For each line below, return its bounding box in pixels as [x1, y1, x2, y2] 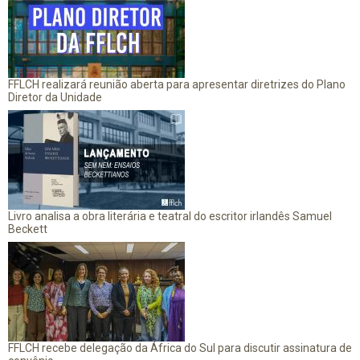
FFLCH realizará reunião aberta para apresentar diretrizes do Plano [8, 77, 346, 91]
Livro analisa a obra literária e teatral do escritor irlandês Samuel [8, 209, 332, 223]
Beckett [8, 222, 47, 235]
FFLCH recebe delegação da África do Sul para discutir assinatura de [8, 341, 352, 354]
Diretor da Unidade [8, 90, 102, 104]
